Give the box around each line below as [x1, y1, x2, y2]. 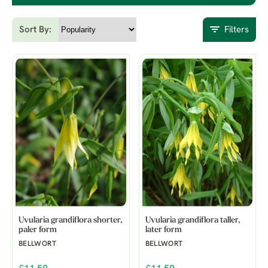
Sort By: [19, 26, 51, 35]
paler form [19, 225, 57, 234]
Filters [222, 26, 249, 35]
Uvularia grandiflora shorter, [19, 215, 122, 225]
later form [145, 225, 182, 234]
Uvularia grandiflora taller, [145, 215, 240, 225]
